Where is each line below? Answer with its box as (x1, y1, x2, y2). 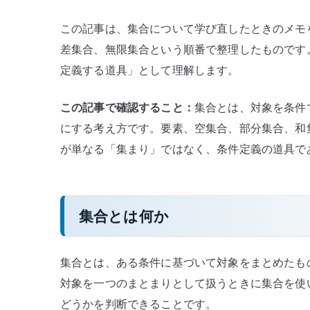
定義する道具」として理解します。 (60, 62, 239, 78)
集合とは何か (79, 206, 169, 226)
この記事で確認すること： (60, 100, 194, 116)
